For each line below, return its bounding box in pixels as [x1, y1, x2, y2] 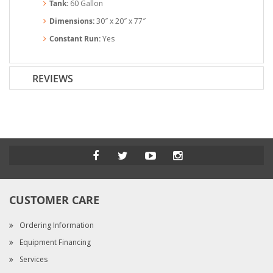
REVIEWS [32, 71, 73, 85]
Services [19, 253, 48, 264]
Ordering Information [19, 219, 94, 230]
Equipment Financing [19, 236, 91, 247]
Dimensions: [49, 15, 94, 26]
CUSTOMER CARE [9, 192, 99, 208]
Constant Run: [49, 33, 101, 44]
